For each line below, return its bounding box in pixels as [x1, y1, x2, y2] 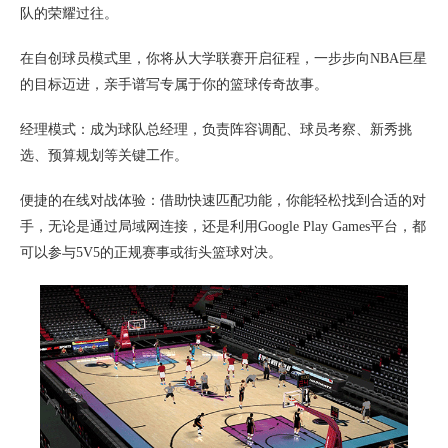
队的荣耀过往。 [20, 6, 118, 22]
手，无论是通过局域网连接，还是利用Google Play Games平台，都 [20, 219, 426, 235]
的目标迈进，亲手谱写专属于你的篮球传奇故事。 [20, 77, 328, 93]
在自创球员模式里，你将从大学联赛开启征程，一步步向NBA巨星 [20, 51, 427, 67]
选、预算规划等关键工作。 [20, 148, 188, 164]
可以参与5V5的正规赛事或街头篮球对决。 [20, 245, 282, 261]
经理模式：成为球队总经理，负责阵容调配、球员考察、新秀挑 [20, 122, 412, 138]
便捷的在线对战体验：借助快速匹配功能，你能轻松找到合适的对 [20, 193, 426, 209]
